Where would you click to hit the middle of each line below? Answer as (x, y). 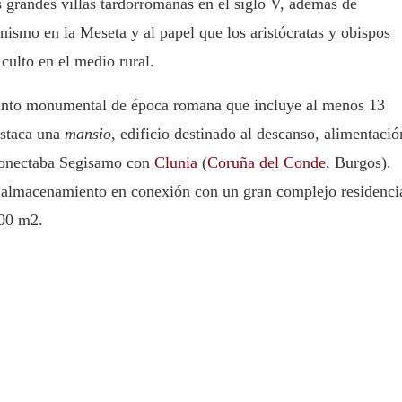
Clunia (176, 162)
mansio (88, 134)
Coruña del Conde (267, 162)
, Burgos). (358, 162)
